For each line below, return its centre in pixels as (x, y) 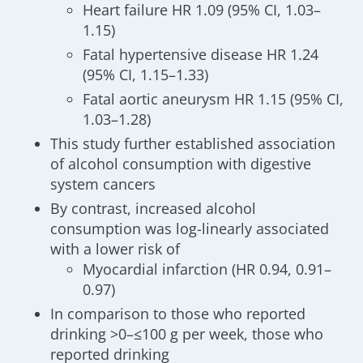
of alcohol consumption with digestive (181, 164)
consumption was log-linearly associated (190, 228)
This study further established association (193, 143)
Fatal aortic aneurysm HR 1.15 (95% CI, (214, 99)
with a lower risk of (115, 249)
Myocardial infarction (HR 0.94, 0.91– (207, 269)
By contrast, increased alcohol (154, 208)
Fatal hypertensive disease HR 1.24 (201, 54)
